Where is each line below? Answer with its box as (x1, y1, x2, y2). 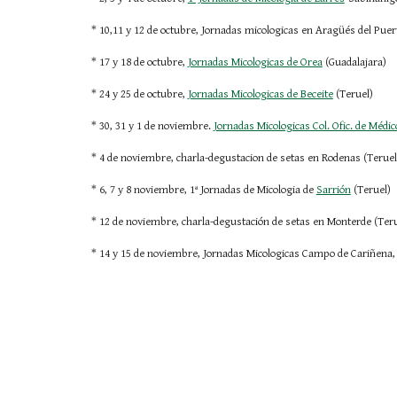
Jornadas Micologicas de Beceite (187, 88, 333, 101)
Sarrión (315, 183, 351, 197)
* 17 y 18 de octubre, (90, 56, 185, 69)
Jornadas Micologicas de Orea (187, 56, 323, 69)
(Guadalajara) (322, 56, 386, 69)
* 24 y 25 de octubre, (90, 88, 185, 101)
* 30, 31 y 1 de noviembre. (90, 120, 211, 133)
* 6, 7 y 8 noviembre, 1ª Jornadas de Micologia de (90, 183, 314, 197)
